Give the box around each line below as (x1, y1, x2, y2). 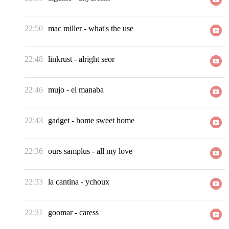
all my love (97, 147, 132, 156)
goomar (48, 208, 73, 217)
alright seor (79, 55, 114, 64)
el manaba (71, 85, 104, 95)
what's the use (88, 24, 133, 33)
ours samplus (48, 147, 90, 156)
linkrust (48, 55, 72, 64)
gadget (48, 116, 70, 125)
